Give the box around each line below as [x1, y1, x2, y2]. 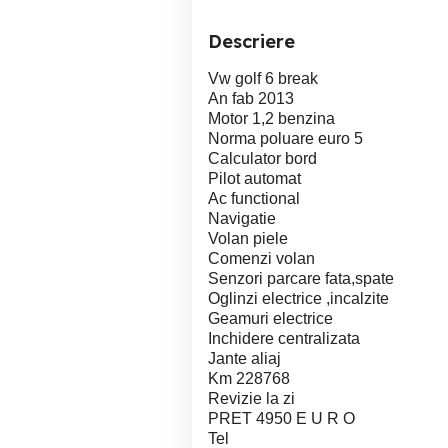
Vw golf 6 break [208, 70, 318, 87]
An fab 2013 [208, 90, 294, 107]
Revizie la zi [208, 390, 295, 407]
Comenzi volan [208, 250, 315, 267]
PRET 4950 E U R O [208, 410, 355, 427]
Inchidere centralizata [208, 330, 360, 347]
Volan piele [208, 230, 288, 247]
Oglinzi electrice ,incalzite [208, 290, 389, 307]
